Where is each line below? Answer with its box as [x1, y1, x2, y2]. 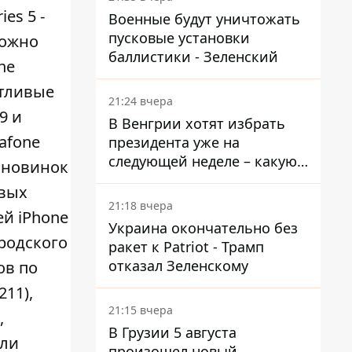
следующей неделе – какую [108, 152, 297, 170]
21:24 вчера [108, 93, 173, 108]
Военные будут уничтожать [108, 9, 300, 28]
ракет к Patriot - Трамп [108, 237, 264, 256]
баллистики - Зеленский [108, 47, 278, 66]
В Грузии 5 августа [108, 323, 236, 342]
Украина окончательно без [108, 218, 298, 237]
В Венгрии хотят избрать [108, 114, 285, 133]
